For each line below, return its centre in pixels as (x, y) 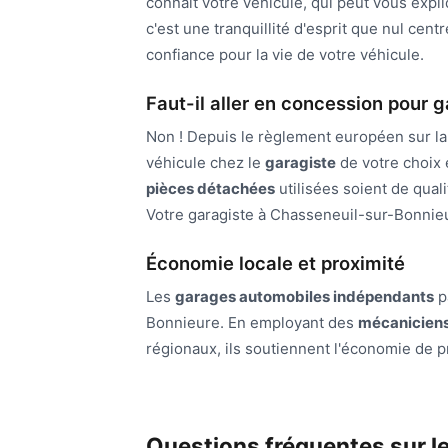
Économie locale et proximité (275, 263)
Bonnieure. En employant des (252, 323)
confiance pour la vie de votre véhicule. (285, 55)
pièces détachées (210, 189)
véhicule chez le (205, 163)
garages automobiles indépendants (304, 297)
